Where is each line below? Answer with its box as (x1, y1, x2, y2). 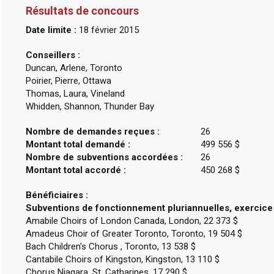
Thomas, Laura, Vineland (25, 88, 125, 99)
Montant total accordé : (25, 165, 126, 176)
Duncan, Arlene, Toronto (25, 62, 122, 73)
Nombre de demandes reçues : (25, 126, 160, 137)
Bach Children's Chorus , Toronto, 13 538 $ (25, 241, 196, 252)
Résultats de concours (25, 4, 139, 17)
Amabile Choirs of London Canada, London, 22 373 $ (25, 215, 238, 226)
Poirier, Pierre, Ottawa (25, 75, 111, 86)
